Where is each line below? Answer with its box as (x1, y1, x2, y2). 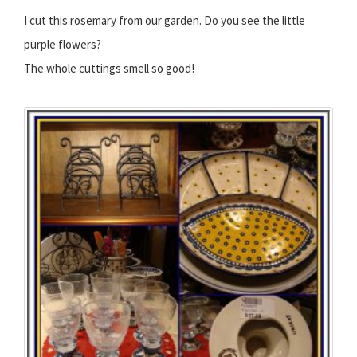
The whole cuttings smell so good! (24, 61, 194, 76)
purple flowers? (24, 37, 101, 53)
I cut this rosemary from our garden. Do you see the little (24, 13, 305, 29)
